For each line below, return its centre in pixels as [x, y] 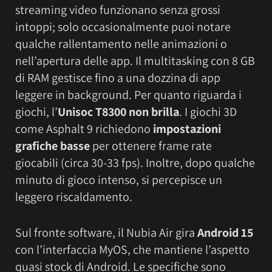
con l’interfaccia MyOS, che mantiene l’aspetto [132, 249]
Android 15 [225, 232]
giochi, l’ [36, 112]
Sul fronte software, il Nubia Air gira [106, 232]
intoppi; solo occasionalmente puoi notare [123, 27]
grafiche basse [53, 146]
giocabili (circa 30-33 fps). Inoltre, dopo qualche [135, 163]
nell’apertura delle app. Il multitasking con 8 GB [135, 61]
